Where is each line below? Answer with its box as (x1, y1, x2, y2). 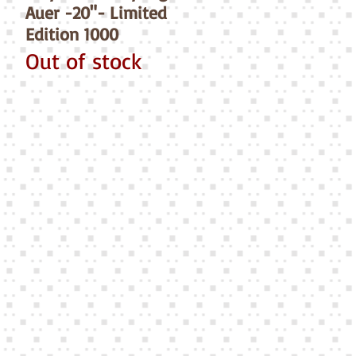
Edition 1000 (25, 23, 118, 45)
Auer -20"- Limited (25, 2, 167, 24)
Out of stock (25, 47, 141, 75)
